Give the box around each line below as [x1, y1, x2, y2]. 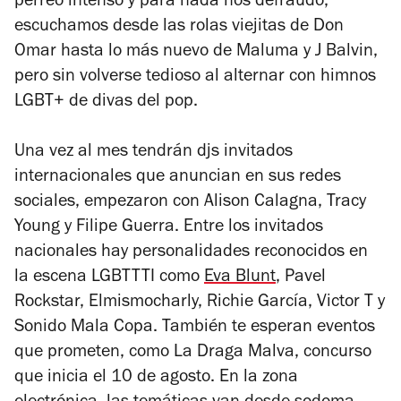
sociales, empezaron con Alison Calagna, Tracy [14, 194, 366, 213]
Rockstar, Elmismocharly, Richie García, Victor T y [14, 294, 385, 313]
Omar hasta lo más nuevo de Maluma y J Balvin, [14, 44, 378, 63]
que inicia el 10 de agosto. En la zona [14, 370, 298, 388]
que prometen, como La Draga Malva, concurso [14, 345, 371, 363]
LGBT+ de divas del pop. [14, 94, 198, 113]
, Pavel [276, 269, 326, 288]
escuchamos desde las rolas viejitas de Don [14, 19, 344, 38]
